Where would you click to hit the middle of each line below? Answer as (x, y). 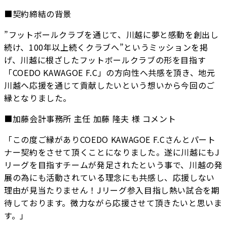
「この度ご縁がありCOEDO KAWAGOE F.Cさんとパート (110, 139)
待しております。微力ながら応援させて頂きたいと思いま (113, 202)
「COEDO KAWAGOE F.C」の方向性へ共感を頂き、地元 (110, 72)
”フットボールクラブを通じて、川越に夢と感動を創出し (111, 34)
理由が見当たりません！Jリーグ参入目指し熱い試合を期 (112, 190)
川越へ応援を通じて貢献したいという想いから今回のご (110, 85)
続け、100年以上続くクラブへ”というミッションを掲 (106, 47)
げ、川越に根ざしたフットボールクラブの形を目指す (105, 60)
